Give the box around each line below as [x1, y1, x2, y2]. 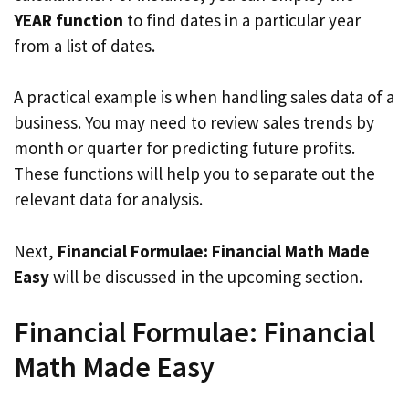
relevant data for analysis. [14, 188, 203, 210]
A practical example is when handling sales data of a [14, 86, 394, 108]
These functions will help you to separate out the [14, 163, 375, 184]
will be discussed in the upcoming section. [49, 265, 362, 288]
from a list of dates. [14, 34, 155, 57]
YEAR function [14, 8, 123, 31]
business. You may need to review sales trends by [14, 111, 374, 133]
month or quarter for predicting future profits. [14, 137, 355, 159]
